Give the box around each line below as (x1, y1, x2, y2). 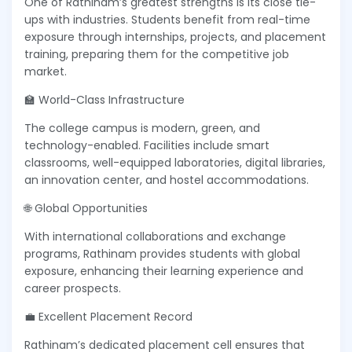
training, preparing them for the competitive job (24, 46, 289, 63)
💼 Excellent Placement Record (24, 309, 192, 325)
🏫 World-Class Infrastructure (24, 92, 185, 108)
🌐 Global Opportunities (24, 200, 148, 217)
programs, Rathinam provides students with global (24, 246, 300, 262)
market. (24, 64, 67, 80)
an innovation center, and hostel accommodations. (24, 172, 309, 189)
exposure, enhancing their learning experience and (24, 263, 303, 280)
